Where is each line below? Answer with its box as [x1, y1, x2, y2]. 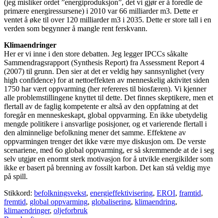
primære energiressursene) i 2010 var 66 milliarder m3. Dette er [4, 7, 198, 16]
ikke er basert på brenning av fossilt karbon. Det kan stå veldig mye [4, 163, 210, 172]
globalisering [91, 198, 131, 206]
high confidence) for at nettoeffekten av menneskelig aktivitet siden [4, 76, 209, 85]
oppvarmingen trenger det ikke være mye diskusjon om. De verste [4, 137, 206, 146]
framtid [179, 189, 201, 198]
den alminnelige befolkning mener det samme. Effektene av [4, 128, 186, 137]
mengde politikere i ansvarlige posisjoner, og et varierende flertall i [4, 120, 207, 128]
